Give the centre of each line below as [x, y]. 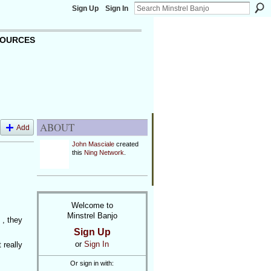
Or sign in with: [92, 263]
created [126, 144]
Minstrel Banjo [92, 215]
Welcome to [92, 205]
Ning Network [104, 152]
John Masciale [93, 144]
